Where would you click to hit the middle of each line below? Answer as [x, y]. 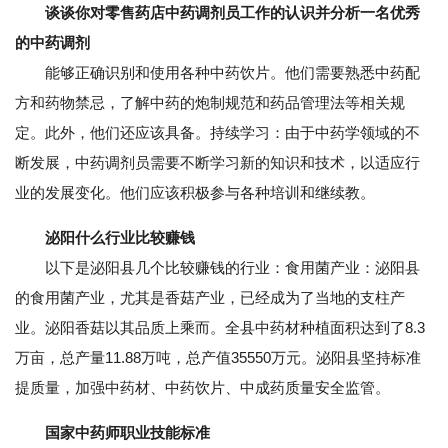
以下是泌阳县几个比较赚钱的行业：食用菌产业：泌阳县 [217, 267]
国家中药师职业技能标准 [127, 432]
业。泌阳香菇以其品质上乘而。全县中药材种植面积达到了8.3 [220, 327]
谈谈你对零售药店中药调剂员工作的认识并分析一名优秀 [232, 12]
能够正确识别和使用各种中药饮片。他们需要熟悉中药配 [217, 72]
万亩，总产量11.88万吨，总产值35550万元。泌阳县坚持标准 [218, 357]
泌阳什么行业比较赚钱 [120, 237]
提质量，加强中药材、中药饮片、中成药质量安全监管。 [202, 387]
